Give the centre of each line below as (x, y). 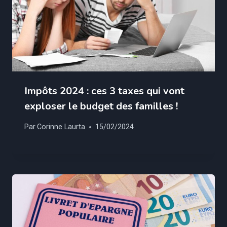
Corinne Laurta (61, 127)
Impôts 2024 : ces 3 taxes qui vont (104, 91)
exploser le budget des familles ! (101, 106)
